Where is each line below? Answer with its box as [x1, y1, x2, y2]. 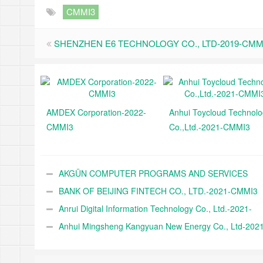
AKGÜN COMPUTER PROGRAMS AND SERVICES [59, 167, 248, 179]
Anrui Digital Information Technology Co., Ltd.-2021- [59, 203, 252, 214]
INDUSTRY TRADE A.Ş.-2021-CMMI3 [46, 185, 187, 197]
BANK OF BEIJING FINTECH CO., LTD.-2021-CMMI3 [59, 185, 258, 197]
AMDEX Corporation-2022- [46, 106, 146, 118]
